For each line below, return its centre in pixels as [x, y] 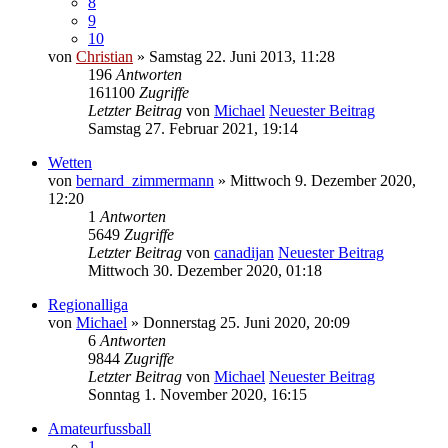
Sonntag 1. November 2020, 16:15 [197, 395]
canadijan [244, 253]
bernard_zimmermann [145, 181]
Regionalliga [88, 305]
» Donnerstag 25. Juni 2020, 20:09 [238, 323]
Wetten [70, 163]
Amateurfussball [99, 429]
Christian [104, 57]
